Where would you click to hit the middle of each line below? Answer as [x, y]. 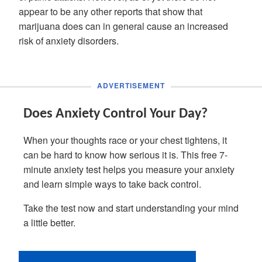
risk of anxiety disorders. [69, 41]
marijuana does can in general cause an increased [123, 26]
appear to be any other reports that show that [111, 11]
